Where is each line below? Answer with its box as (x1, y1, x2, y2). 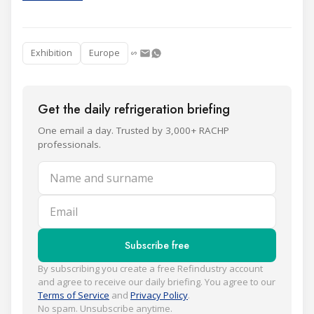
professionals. (38, 137, 101, 151)
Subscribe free (125, 238, 189, 252)
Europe (89, 46, 120, 59)
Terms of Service (38, 288, 109, 301)
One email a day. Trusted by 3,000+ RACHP (38, 123, 229, 137)
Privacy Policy (130, 288, 188, 301)
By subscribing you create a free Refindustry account (38, 261, 263, 275)
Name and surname (38, 162, 149, 179)
